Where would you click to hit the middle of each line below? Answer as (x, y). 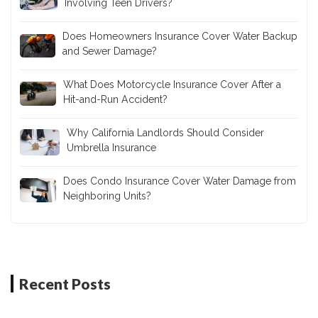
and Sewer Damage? (109, 51)
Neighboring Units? (107, 196)
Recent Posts (65, 283)
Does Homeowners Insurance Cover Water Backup (180, 36)
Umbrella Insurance (111, 147)
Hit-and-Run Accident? (115, 99)
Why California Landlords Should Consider (165, 132)
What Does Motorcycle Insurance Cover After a (172, 84)
